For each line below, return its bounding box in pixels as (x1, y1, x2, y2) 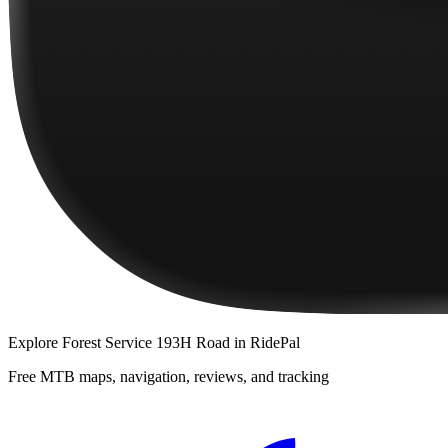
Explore (8, 333, 62, 351)
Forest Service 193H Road (62, 333, 230, 351)
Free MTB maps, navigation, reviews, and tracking (8, 367, 329, 385)
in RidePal (230, 333, 300, 351)
